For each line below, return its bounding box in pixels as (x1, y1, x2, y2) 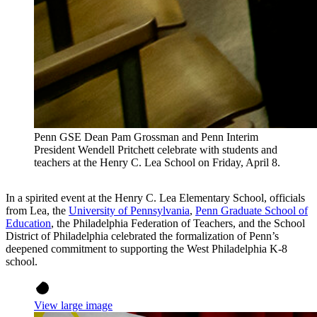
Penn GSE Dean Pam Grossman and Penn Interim (34, 131, 258, 144)
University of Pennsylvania (69, 204, 190, 217)
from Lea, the (6, 204, 69, 217)
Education (6, 217, 51, 230)
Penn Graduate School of (195, 204, 308, 217)
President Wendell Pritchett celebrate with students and (34, 144, 277, 156)
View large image (34, 299, 113, 312)
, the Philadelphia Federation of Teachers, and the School (51, 217, 305, 230)
